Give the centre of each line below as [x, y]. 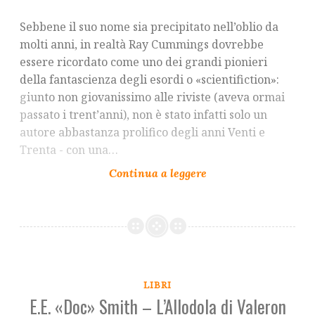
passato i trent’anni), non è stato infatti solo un [143, 114]
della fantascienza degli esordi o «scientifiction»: [149, 79]
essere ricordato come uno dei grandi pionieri [143, 62]
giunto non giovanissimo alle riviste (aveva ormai [152, 97]
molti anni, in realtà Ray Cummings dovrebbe [142, 44]
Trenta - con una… [69, 149]
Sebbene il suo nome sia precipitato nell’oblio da [149, 26]
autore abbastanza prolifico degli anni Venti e [142, 132]
